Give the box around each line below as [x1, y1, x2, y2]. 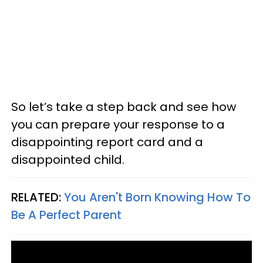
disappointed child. [11, 151, 124, 168]
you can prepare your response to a [11, 116, 225, 133]
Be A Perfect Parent [11, 207, 122, 223]
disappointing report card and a [11, 134, 203, 150]
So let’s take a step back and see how [11, 99, 236, 115]
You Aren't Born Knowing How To [64, 189, 251, 205]
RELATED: [11, 189, 64, 205]
